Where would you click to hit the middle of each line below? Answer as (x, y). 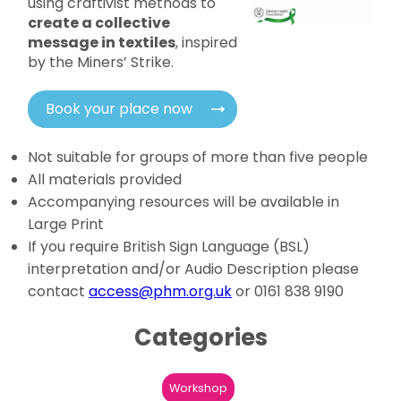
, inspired (207, 43)
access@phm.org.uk (161, 291)
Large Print (66, 224)
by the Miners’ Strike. (101, 62)
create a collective (99, 23)
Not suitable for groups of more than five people (198, 157)
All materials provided (105, 179)
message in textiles (102, 43)
